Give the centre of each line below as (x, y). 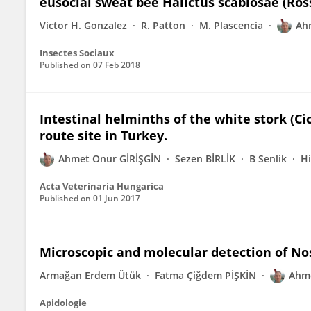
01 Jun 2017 (117, 198)
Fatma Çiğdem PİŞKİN (205, 275)
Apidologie (63, 303)
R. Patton (163, 25)
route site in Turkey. (103, 135)
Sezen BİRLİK (205, 159)
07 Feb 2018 (117, 65)
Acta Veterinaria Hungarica (102, 186)
